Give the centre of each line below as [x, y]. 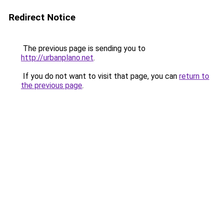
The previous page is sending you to [83, 48]
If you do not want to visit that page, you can [100, 76]
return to [194, 76]
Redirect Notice [42, 17]
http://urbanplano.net [57, 58]
